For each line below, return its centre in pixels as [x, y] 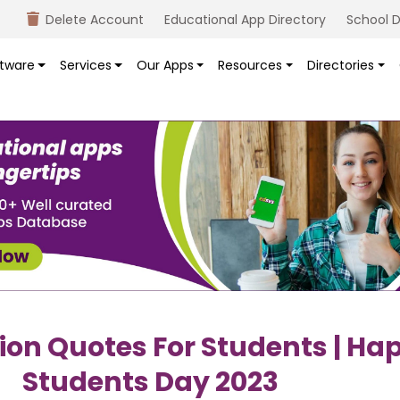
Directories [341, 66]
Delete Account [95, 20]
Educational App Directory [245, 20]
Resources [250, 66]
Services [85, 66]
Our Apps [165, 66]
